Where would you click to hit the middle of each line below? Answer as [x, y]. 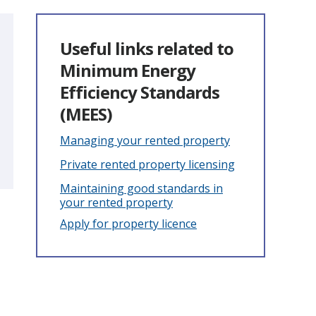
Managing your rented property [145, 140]
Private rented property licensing [147, 164]
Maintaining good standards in [141, 188]
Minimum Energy [128, 70]
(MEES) [86, 114]
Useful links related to [147, 48]
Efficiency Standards [140, 92]
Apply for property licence [128, 224]
